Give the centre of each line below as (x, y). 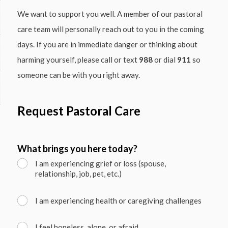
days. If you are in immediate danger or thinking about (108, 44)
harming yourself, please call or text (78, 59)
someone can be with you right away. (79, 75)
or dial (165, 59)
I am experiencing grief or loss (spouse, (101, 163)
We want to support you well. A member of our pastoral (110, 13)
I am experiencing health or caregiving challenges (119, 200)
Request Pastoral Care (79, 111)
